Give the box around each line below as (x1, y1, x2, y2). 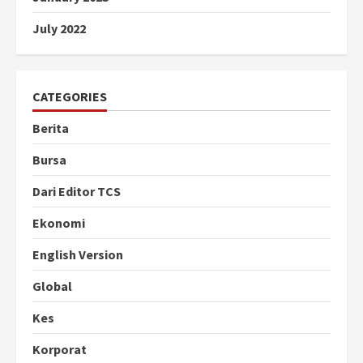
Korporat (32, 341, 87, 358)
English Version (32, 246, 123, 263)
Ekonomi (32, 215, 85, 232)
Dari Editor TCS (32, 183, 121, 200)
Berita (32, 120, 69, 137)
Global (32, 278, 72, 295)
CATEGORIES (32, 88, 107, 105)
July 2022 (32, 20, 86, 37)
